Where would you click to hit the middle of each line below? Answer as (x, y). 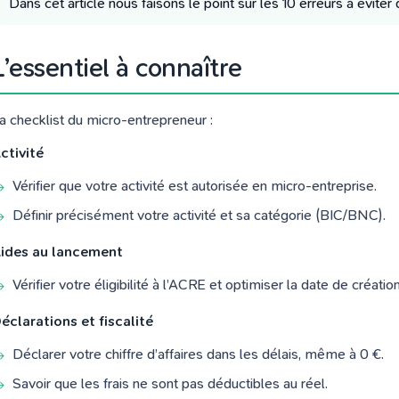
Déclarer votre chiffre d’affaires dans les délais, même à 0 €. (198, 354)
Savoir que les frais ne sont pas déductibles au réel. (170, 383)
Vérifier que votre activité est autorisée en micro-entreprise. (195, 186)
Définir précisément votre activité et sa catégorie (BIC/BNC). (199, 215)
